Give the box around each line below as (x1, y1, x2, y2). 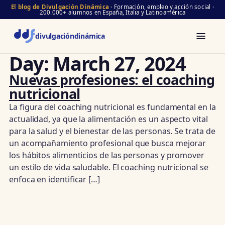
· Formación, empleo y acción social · (109, 3, 214, 11)
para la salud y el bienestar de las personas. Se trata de (9, 126, 215, 137)
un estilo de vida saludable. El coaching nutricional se (9, 162, 208, 173)
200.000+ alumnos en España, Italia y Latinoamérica (39, 9, 186, 16)
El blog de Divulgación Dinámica (11, 3, 109, 11)
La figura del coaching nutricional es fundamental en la (9, 101, 216, 113)
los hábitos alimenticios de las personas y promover (9, 150, 204, 161)
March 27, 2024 (53, 50, 186, 76)
